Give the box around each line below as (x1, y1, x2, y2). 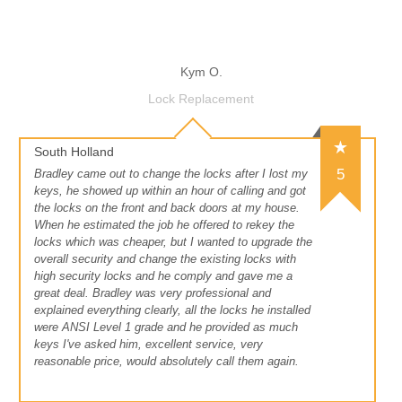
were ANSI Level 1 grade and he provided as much (34, 320, 298, 335)
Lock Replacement (148, 92, 254, 107)
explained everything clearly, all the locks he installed (34, 303, 310, 318)
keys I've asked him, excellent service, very (34, 337, 263, 352)
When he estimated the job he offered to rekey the (34, 218, 294, 232)
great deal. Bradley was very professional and (34, 286, 271, 301)
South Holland (34, 144, 114, 160)
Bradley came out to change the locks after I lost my (34, 167, 308, 181)
